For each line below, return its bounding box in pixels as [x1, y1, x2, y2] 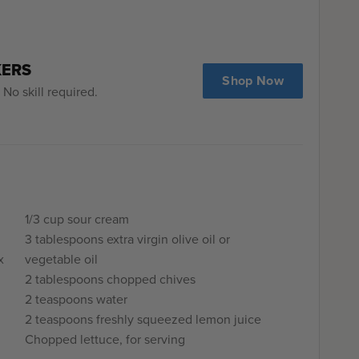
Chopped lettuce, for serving [25, 329, 186, 349]
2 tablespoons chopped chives [25, 269, 196, 288]
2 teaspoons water [25, 289, 128, 309]
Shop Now [222, 71, 284, 90]
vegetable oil [25, 249, 99, 268]
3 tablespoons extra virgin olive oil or [25, 229, 231, 248]
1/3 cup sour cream [25, 209, 130, 228]
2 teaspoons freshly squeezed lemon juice [25, 309, 262, 329]
